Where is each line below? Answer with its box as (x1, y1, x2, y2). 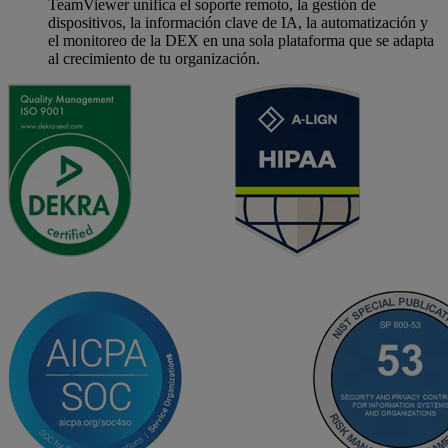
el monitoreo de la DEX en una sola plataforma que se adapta (48, 31, 434, 49)
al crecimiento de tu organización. (48, 49, 260, 67)
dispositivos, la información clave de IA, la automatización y (48, 13, 428, 31)
